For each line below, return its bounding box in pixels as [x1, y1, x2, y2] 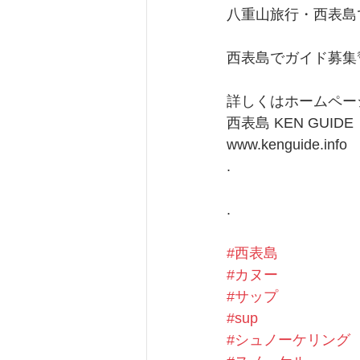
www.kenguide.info [227, 137, 347, 153]
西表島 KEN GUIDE [227, 115, 354, 132]
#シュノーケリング [227, 332, 350, 349]
